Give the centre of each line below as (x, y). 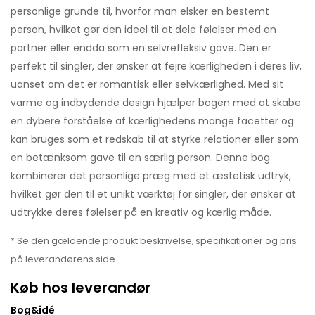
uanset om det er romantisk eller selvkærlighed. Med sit (147, 84)
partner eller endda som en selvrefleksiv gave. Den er (141, 47)
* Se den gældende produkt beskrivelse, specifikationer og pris (154, 240)
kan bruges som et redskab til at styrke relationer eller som (155, 139)
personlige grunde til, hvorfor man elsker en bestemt (140, 11)
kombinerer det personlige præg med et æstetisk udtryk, (151, 175)
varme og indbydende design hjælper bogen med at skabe (156, 102)
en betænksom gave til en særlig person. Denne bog (140, 157)
